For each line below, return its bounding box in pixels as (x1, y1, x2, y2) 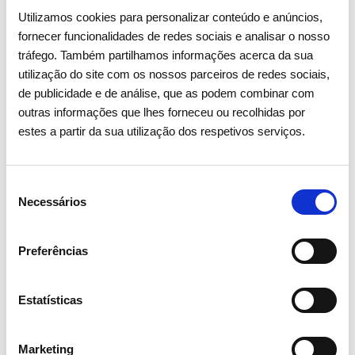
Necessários (18, 195, 87, 208)
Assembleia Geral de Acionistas (36, 304, 296, 323)
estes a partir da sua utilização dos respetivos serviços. (18, 124, 306, 138)
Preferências (18, 244, 89, 258)
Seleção (6, 179, 48, 193)
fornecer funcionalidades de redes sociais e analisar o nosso (18, 29, 330, 43)
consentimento (6, 217, 82, 231)
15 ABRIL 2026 (36, 275, 110, 288)
